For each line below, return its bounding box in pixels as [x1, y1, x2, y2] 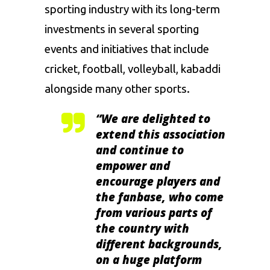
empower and [96, 157, 170, 173]
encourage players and [96, 173, 220, 189]
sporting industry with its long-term [45, 2, 220, 16]
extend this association [96, 126, 225, 142]
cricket [45, 62, 78, 75]
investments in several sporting [45, 22, 199, 36]
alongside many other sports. [45, 82, 190, 95]
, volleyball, [123, 62, 181, 75]
